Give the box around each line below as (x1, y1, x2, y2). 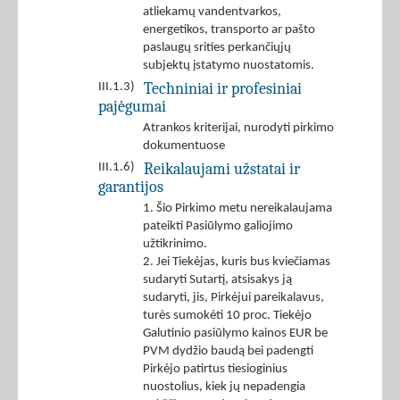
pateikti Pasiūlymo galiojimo (143, 220, 293, 234)
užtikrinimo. (143, 237, 207, 252)
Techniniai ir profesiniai (144, 79, 302, 98)
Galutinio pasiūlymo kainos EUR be (143, 327, 328, 341)
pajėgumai (98, 97, 166, 116)
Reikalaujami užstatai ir (144, 160, 300, 179)
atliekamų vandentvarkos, (143, 5, 281, 20)
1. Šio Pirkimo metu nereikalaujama (143, 202, 332, 216)
